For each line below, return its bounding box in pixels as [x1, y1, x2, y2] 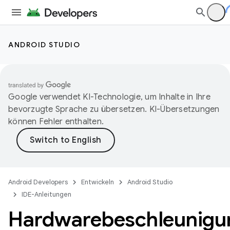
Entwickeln [81, 178, 114, 186]
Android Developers [8, 178, 68, 186]
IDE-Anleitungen [22, 190, 71, 199]
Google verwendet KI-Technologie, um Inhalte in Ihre [8, 92, 210, 102]
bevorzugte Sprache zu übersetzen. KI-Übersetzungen [8, 104, 220, 114]
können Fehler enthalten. [8, 117, 104, 127]
